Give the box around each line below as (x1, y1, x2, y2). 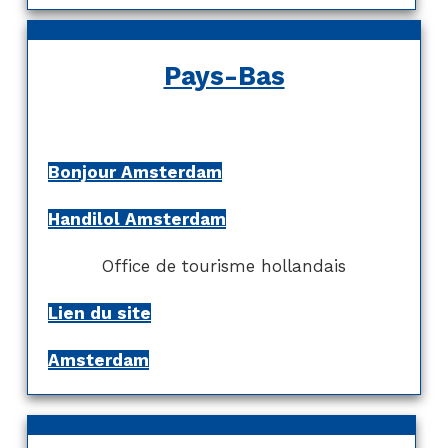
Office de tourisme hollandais (102, 255, 346, 276)
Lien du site (47, 302, 151, 323)
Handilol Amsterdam (47, 208, 226, 229)
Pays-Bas (163, 60, 285, 91)
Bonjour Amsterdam (47, 161, 222, 182)
